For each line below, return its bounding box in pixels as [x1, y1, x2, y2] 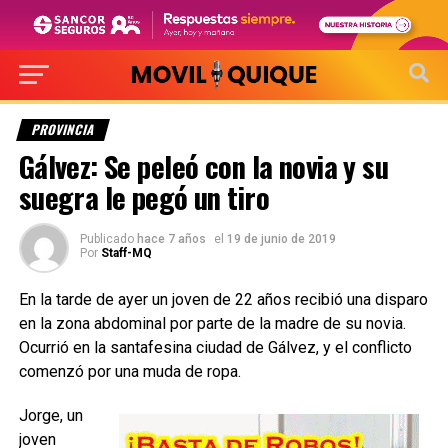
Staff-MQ [100, 245, 152, 260]
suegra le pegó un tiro [18, 175, 269, 218]
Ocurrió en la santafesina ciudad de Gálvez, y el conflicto [18, 337, 412, 357]
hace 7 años [136, 231, 206, 246]
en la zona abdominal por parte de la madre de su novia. [18, 313, 406, 333]
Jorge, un [18, 405, 83, 425]
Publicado [79, 231, 134, 246]
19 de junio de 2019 [226, 231, 336, 246]
